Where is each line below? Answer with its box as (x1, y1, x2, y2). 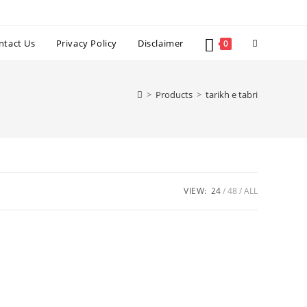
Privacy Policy (56, 37, 117, 49)
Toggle (251, 36, 282, 49)
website (251, 70, 287, 83)
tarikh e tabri (206, 88, 258, 101)
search (251, 104, 282, 117)
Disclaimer (138, 37, 184, 49)
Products (156, 88, 193, 101)
